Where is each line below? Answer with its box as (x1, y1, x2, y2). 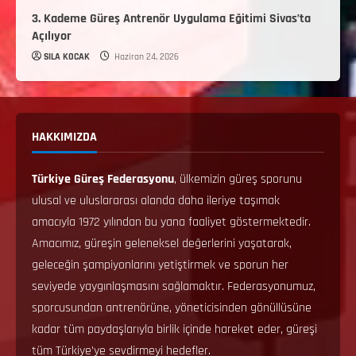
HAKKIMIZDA (32, 128, 97, 145)
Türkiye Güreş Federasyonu (32, 170, 174, 188)
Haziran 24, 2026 (112, 50, 179, 63)
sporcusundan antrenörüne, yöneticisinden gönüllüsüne (32, 299, 311, 316)
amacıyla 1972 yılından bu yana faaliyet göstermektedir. (32, 213, 311, 230)
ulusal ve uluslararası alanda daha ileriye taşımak (32, 192, 280, 209)
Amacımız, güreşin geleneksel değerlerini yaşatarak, (32, 234, 292, 252)
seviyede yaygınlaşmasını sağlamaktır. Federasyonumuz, (32, 277, 315, 295)
